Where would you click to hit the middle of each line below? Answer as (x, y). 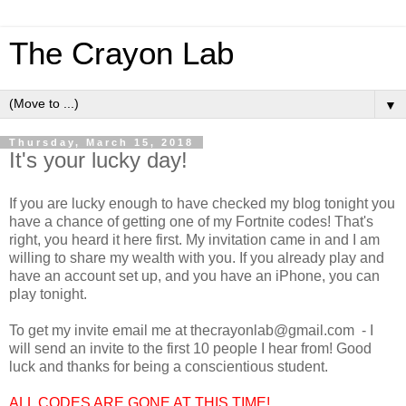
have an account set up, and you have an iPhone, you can (194, 275)
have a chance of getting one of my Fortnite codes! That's (191, 221)
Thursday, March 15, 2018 (101, 142)
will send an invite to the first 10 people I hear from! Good (190, 348)
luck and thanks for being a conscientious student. (169, 366)
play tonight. (48, 294)
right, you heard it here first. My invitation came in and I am (194, 239)
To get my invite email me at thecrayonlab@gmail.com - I (191, 330)
